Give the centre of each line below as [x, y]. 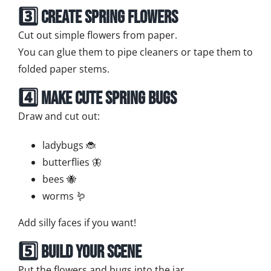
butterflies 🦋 [72, 162]
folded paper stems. [64, 69]
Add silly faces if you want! [77, 223]
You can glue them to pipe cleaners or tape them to [135, 52]
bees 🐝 [59, 179]
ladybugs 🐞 [69, 145]
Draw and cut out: [59, 116]
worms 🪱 [64, 196]
